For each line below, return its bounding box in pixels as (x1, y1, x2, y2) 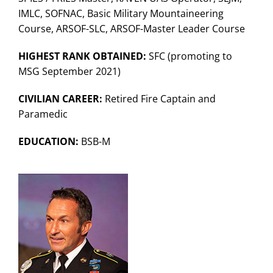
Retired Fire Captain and (102, 92, 216, 105)
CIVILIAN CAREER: (18, 92, 102, 105)
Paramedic (18, 107, 68, 121)
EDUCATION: (18, 135, 79, 148)
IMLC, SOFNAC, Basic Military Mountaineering (18, 7, 224, 20)
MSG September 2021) (18, 65, 121, 78)
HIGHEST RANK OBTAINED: (18, 49, 146, 63)
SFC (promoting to (146, 49, 232, 63)
